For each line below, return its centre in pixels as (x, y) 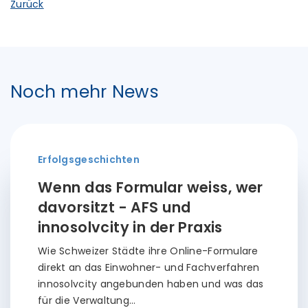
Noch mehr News (85, 92)
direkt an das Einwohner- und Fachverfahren (149, 267)
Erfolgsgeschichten (89, 159)
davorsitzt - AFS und (114, 207)
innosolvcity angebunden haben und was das (151, 284)
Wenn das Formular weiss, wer (151, 187)
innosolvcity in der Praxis (130, 227)
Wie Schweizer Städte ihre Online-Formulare (148, 251)
